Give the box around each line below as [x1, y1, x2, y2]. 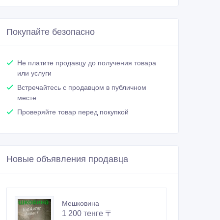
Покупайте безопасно [6, 27, 95, 37]
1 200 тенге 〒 [62, 209, 113, 218]
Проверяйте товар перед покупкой [17, 108, 129, 116]
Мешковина [62, 199, 99, 208]
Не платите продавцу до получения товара [17, 59, 156, 67]
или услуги [17, 69, 52, 78]
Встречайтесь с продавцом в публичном [17, 83, 146, 92]
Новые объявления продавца [6, 154, 128, 165]
